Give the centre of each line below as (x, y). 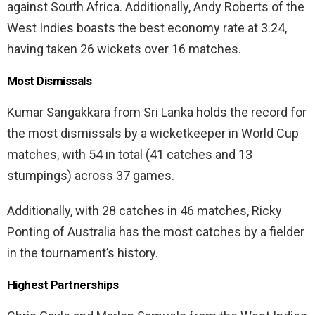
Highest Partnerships (64, 284)
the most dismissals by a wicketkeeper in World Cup (153, 133)
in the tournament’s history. (83, 252)
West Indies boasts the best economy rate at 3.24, (147, 27)
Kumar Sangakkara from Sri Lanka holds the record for (157, 112)
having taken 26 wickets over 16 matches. (124, 49)
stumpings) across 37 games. (92, 175)
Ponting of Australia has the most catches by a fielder (156, 231)
